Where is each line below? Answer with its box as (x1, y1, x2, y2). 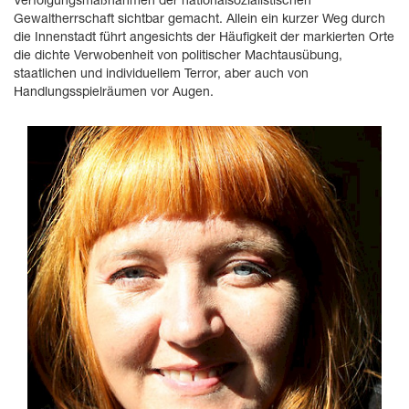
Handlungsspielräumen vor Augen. (14, 87, 214, 100)
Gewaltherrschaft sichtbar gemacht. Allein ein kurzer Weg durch (14, 14, 385, 27)
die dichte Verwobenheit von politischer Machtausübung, (14, 50, 342, 64)
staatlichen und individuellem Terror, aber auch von (14, 68, 309, 82)
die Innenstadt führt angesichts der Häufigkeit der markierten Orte (14, 32, 394, 46)
